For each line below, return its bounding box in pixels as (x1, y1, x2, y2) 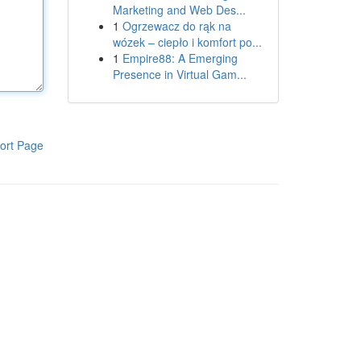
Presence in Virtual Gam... (112, 66, 247, 82)
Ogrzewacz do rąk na (122, 18, 231, 34)
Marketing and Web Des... (112, 2, 246, 18)
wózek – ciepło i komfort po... (112, 34, 262, 50)
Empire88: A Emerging (122, 50, 238, 66)
